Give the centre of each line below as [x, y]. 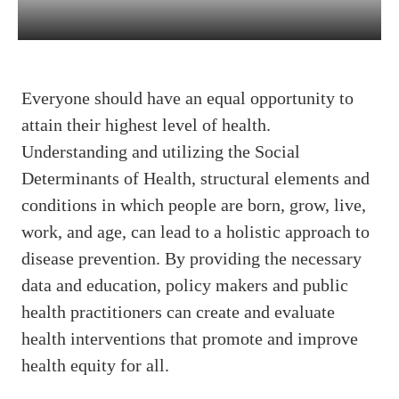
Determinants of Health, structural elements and [196, 178]
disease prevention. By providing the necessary [192, 258]
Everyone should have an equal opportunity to [188, 98]
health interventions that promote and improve [190, 338]
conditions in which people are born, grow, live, [194, 205]
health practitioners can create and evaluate [179, 312]
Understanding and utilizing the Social [161, 151]
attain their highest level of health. [147, 125]
